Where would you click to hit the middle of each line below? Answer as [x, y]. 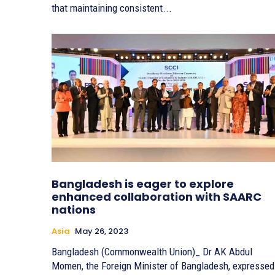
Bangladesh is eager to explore [143, 184]
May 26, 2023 [102, 231]
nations [74, 209]
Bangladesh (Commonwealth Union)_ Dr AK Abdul [152, 251]
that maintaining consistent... [112, 8]
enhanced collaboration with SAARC [157, 196]
